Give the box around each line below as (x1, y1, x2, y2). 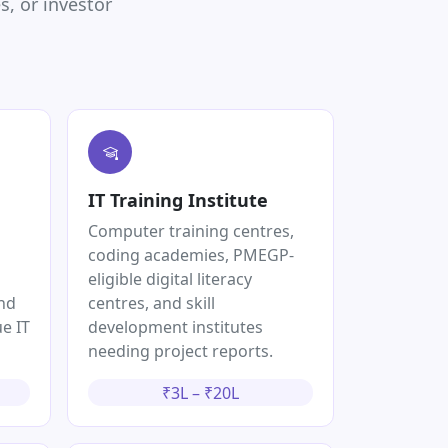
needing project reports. (88, 340, 273, 363)
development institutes (88, 316, 263, 339)
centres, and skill (88, 292, 215, 315)
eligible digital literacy (88, 268, 252, 291)
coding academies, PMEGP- (88, 244, 294, 267)
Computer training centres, (88, 220, 294, 243)
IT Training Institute (88, 188, 268, 213)
